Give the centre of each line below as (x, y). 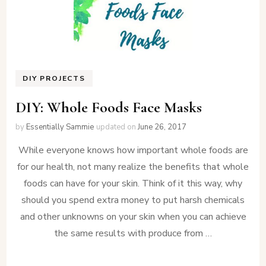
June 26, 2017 (162, 127)
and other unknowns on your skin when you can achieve (133, 216)
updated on (117, 127)
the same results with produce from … (133, 233)
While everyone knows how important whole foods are (133, 150)
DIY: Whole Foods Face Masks (109, 107)
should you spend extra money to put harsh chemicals (133, 200)
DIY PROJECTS (54, 79)
